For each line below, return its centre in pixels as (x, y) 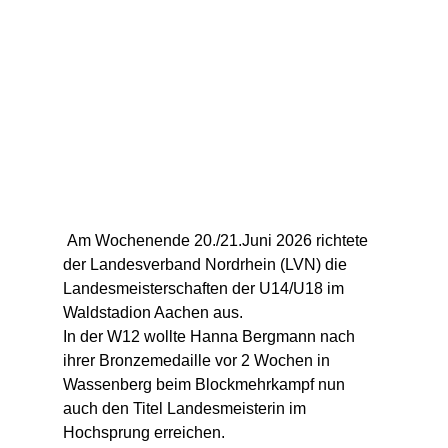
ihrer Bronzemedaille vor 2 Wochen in (198, 361)
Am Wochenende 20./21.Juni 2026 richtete (217, 241)
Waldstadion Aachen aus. (152, 313)
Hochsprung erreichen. (143, 433)
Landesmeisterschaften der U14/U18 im (205, 289)
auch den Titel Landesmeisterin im (186, 409)
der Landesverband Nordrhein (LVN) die (206, 265)
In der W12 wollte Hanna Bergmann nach (210, 337)
